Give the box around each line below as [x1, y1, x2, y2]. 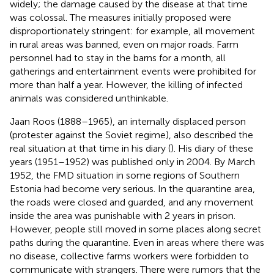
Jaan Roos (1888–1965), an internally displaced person [10, 115, 246, 127]
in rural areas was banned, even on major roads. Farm [10, 38, 239, 50]
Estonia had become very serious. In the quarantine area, [10, 182, 255, 194]
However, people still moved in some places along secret [10, 223, 261, 235]
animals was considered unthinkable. [10, 92, 168, 104]
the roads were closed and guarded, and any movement [10, 196, 254, 208]
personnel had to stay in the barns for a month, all [10, 51, 226, 64]
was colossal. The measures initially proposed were [10, 11, 231, 23]
